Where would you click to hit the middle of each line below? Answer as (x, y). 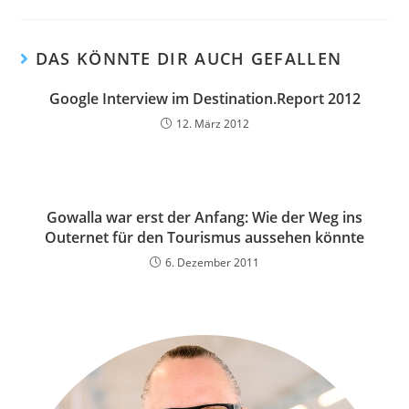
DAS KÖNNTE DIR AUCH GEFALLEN (189, 58)
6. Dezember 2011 (212, 262)
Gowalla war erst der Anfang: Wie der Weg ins (204, 217)
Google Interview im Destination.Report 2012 (204, 99)
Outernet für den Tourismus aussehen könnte (204, 237)
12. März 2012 (212, 124)
